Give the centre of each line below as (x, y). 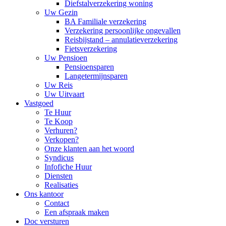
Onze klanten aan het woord (89, 149)
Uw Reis (59, 85)
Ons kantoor (44, 194)
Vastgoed (39, 103)
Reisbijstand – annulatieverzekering (121, 40)
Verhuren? (61, 130)
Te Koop (59, 121)
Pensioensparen (89, 67)
